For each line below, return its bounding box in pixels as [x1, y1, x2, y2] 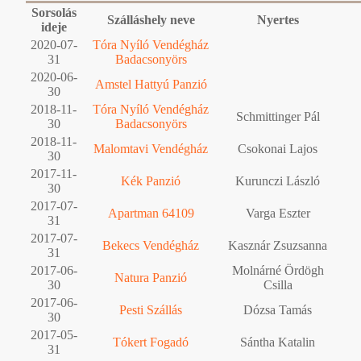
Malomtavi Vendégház [93, 141, 208, 156]
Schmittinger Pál [235, 109, 320, 123]
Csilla [263, 277, 293, 292]
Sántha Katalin [240, 334, 315, 349]
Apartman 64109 [107, 205, 194, 220]
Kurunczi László [235, 173, 320, 188]
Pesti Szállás [119, 302, 182, 317]
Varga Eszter [245, 205, 310, 220]
